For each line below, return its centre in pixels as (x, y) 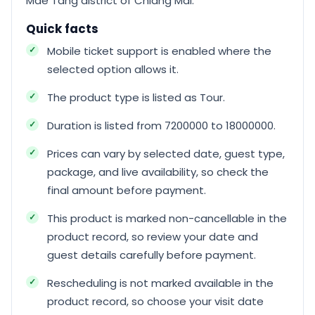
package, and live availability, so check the (158, 172)
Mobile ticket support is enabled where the (159, 51)
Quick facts (62, 29)
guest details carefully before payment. (152, 255)
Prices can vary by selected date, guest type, (166, 154)
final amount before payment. (127, 190)
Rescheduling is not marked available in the (160, 283)
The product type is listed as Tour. (136, 97)
